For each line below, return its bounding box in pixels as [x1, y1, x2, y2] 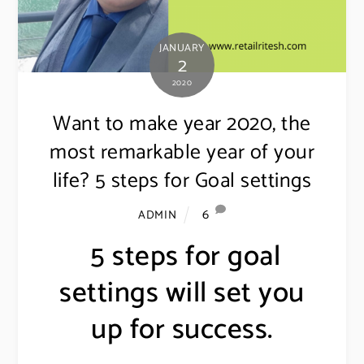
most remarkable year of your [50, 135, 314, 170]
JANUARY [159, 39, 205, 57]
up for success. [91, 305, 273, 353]
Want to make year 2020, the [53, 106, 311, 141]
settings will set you [59, 269, 305, 317]
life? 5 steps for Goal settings [52, 163, 312, 198]
